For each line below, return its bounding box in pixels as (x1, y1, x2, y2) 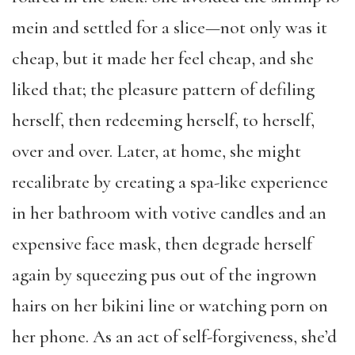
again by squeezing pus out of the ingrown (12, 264, 317, 286)
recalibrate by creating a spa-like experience (12, 171, 328, 193)
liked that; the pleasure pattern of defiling (12, 78, 315, 101)
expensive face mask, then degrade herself (12, 233, 312, 255)
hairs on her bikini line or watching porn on (12, 295, 328, 317)
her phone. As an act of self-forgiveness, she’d (12, 326, 337, 348)
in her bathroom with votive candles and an (12, 202, 326, 224)
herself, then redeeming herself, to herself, (12, 109, 315, 132)
